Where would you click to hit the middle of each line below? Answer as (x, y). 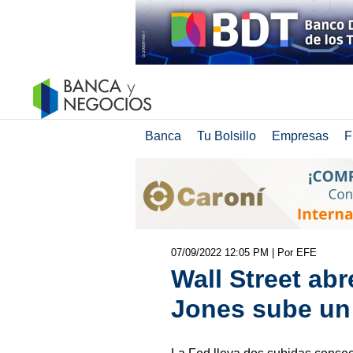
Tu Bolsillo (226, 136)
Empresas (300, 136)
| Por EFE (294, 253)
